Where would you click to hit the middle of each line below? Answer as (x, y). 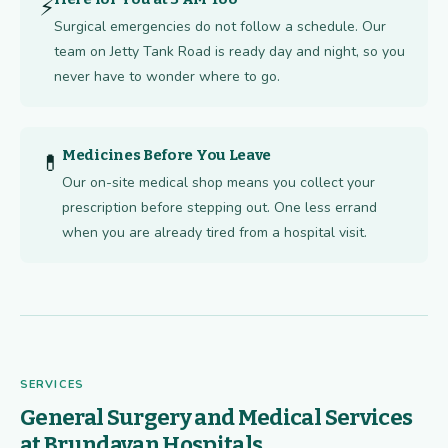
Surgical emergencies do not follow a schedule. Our (220, 27)
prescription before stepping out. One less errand (219, 208)
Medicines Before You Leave (167, 155)
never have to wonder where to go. (167, 77)
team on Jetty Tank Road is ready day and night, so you (229, 52)
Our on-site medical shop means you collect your (218, 183)
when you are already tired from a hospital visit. (214, 233)
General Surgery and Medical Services (216, 418)
